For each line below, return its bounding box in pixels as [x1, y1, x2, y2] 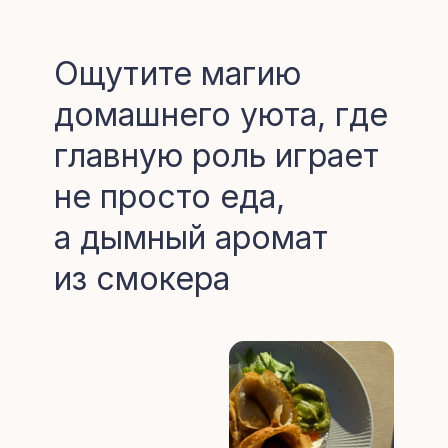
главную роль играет [54, 136, 379, 175]
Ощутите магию [54, 54, 301, 93]
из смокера [54, 259, 230, 298]
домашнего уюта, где [54, 95, 388, 134]
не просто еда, [54, 177, 285, 216]
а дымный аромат [54, 218, 328, 257]
